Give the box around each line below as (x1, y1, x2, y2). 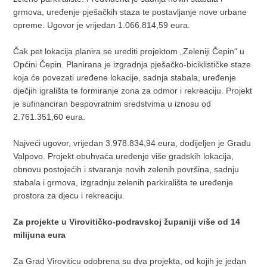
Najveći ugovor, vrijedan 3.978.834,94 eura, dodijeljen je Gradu (13, 138, 252, 148)
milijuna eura (13, 230, 66, 240)
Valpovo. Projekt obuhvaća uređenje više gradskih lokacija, (13, 151, 234, 162)
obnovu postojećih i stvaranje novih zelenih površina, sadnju (13, 164, 240, 175)
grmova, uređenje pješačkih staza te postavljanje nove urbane (13, 7, 247, 17)
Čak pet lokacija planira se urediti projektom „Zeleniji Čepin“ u (13, 46, 245, 57)
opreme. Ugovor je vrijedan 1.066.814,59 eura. (13, 20, 191, 30)
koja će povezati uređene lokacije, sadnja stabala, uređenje (13, 73, 237, 83)
